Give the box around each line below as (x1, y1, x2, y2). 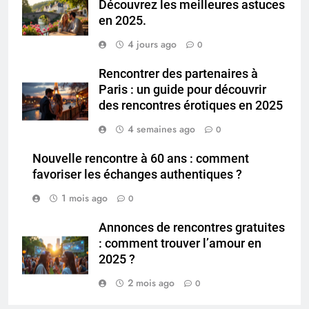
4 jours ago (128, 37, 177, 51)
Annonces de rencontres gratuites (99, 220, 285, 235)
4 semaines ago (128, 121, 195, 136)
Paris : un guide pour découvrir (99, 82, 266, 97)
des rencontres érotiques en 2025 (99, 98, 283, 112)
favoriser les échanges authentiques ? (32, 167, 242, 181)
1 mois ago (61, 190, 108, 205)
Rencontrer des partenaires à (99, 66, 258, 81)
